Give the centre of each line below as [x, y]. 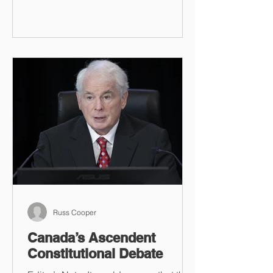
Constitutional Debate [95, 253]
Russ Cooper [75, 212]
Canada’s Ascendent [91, 238]
